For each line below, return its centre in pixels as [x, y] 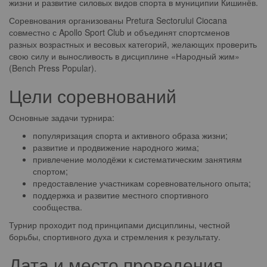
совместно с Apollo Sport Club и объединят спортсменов [119, 32]
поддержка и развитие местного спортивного [121, 195]
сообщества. [58, 207]
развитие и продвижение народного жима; [116, 147]
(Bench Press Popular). [53, 68]
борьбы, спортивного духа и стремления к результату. [115, 237]
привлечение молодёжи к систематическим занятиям [137, 159]
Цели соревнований [93, 96]
